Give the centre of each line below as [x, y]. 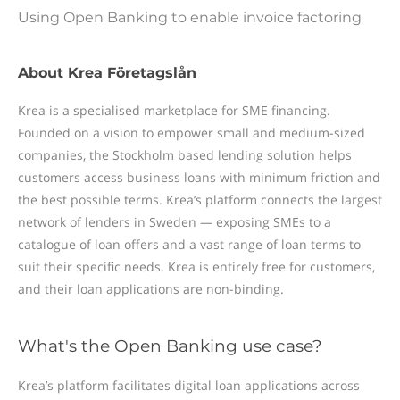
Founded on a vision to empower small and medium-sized [192, 133]
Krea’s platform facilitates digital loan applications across [189, 385]
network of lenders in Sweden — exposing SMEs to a [175, 222]
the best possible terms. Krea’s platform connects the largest [200, 200]
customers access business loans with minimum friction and [199, 177]
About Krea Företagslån [107, 73]
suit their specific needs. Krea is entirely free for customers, [196, 267]
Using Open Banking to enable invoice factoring [190, 17]
